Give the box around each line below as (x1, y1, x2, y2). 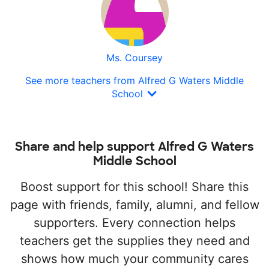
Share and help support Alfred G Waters (15, 138, 254, 154)
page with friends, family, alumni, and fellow (10, 197, 259, 212)
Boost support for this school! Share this (20, 179, 249, 194)
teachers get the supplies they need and (19, 233, 250, 248)
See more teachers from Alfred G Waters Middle (25, 74, 244, 86)
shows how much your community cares (20, 251, 249, 266)
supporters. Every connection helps (34, 215, 235, 230)
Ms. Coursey (106, 52, 163, 64)
